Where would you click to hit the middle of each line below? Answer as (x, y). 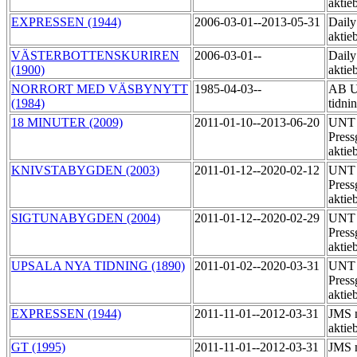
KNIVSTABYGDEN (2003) (85, 171)
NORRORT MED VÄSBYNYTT (100, 89)
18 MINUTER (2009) (67, 123)
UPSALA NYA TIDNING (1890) (98, 266)
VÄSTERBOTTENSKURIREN (95, 56)
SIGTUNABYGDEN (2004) (86, 218)
